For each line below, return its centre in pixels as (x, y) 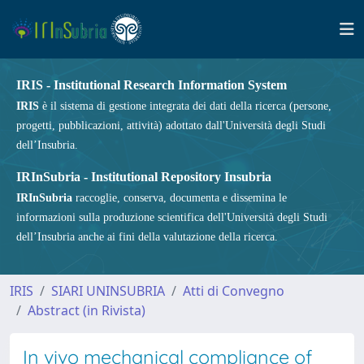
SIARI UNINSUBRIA (108, 291)
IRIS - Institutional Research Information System (152, 85)
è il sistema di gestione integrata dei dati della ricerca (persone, (185, 106)
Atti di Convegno (234, 291)
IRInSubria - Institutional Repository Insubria (144, 177)
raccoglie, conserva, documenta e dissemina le (180, 198)
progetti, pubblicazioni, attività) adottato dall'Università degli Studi (171, 126)
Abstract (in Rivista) (87, 310)
